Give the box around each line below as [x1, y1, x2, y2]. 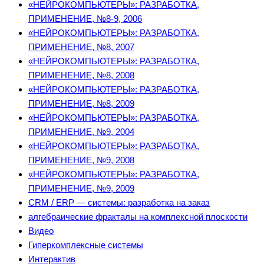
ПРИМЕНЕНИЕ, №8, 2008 [28, 70, 134, 81]
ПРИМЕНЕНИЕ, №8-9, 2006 [28, 14, 142, 24]
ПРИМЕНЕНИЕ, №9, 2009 [28, 183, 134, 194]
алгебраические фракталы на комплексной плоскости [28, 212, 247, 222]
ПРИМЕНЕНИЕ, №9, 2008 [28, 155, 134, 166]
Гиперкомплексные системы [28, 240, 143, 250]
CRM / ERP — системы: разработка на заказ [28, 197, 210, 208]
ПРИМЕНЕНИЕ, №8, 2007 [28, 42, 134, 52]
